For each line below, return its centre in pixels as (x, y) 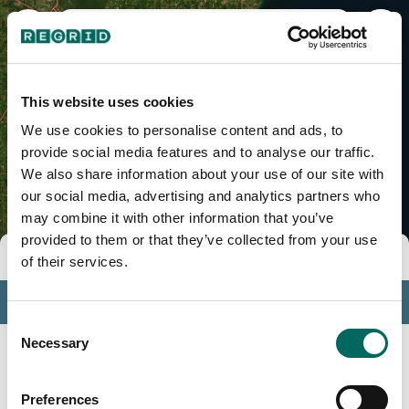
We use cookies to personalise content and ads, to (182, 130)
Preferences (60, 399)
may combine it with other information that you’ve (178, 218)
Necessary (55, 343)
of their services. (74, 262)
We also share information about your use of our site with (203, 174)
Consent (32, 325)
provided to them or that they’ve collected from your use (199, 240)
